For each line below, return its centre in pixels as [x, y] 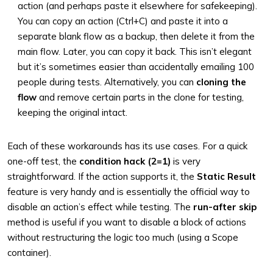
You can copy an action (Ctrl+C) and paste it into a [123, 21]
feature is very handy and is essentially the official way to [129, 192]
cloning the [221, 82]
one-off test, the [43, 161]
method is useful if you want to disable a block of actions [127, 222]
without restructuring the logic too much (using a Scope [123, 237]
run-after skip [225, 207]
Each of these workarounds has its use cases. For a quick [127, 146]
